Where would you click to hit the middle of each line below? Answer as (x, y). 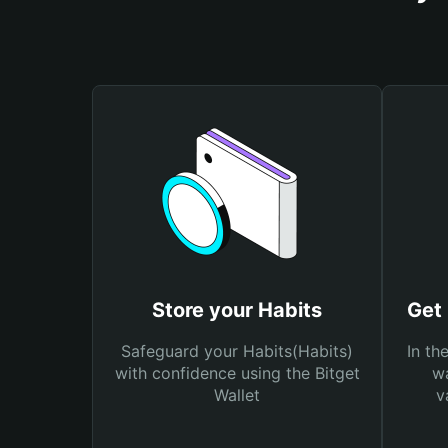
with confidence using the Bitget (237, 373)
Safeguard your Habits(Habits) (237, 351)
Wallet (237, 395)
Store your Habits (237, 310)
